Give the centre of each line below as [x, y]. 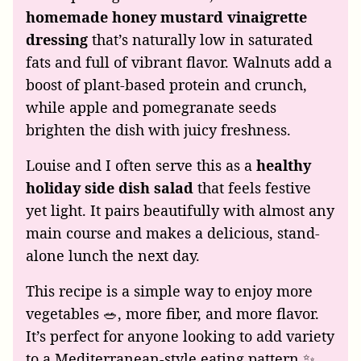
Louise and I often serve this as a [141, 166]
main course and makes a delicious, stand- [173, 233]
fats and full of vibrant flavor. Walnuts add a [179, 62]
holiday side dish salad [110, 188]
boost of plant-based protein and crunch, [166, 85]
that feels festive [252, 188]
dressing [57, 40]
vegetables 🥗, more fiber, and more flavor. [172, 314]
